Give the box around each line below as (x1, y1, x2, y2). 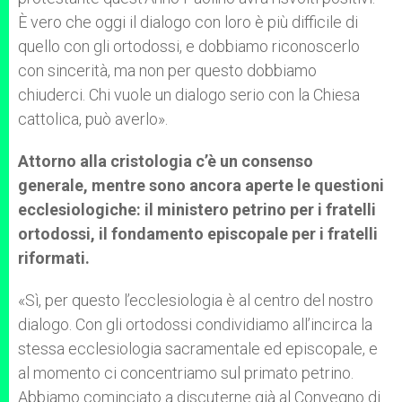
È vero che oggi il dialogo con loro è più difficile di (18, 13, 358, 31)
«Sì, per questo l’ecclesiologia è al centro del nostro (18, 291, 373, 310)
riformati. (18, 249, 90, 267)
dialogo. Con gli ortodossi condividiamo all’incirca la (18, 315, 372, 334)
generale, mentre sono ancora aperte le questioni (18, 176, 384, 195)
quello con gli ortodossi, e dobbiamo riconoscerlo (18, 37, 360, 56)
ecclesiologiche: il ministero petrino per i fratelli (18, 200, 376, 219)
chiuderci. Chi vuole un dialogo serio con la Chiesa (18, 85, 360, 104)
